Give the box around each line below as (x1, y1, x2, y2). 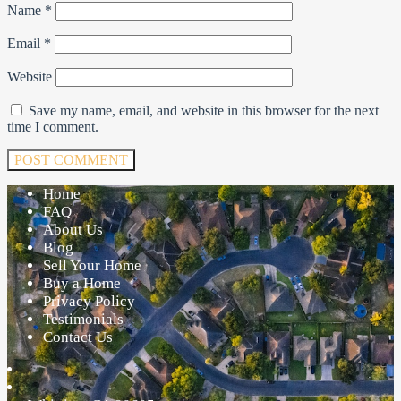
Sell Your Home (43, 257, 141, 275)
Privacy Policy (43, 293, 135, 311)
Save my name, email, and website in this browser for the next (29, 103, 379, 119)
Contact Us (43, 328, 113, 346)
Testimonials (43, 311, 124, 328)
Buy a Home (43, 275, 121, 293)
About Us (43, 221, 103, 239)
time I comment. (7, 119, 98, 135)
